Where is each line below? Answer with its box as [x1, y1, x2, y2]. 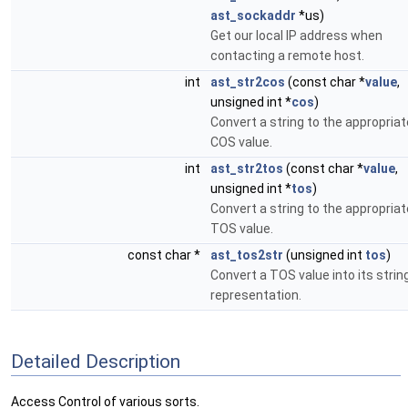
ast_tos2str [210, 248, 283, 262]
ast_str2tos [210, 161, 283, 176]
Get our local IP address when [210, 28, 382, 43]
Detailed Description [11, 350, 180, 372]
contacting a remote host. [210, 48, 364, 63]
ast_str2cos [210, 75, 285, 89]
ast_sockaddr [210, 8, 296, 23]
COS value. [210, 135, 272, 149]
